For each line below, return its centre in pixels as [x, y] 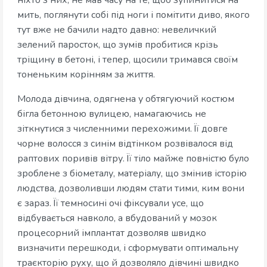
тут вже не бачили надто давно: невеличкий [117, 30]
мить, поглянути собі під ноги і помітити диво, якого [133, 15]
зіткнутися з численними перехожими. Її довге [122, 129]
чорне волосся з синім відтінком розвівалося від [125, 144]
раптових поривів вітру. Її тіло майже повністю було [133, 159]
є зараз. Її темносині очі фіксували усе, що [111, 204]
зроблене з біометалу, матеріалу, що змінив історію [132, 174]
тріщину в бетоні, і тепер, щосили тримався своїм [128, 60]
